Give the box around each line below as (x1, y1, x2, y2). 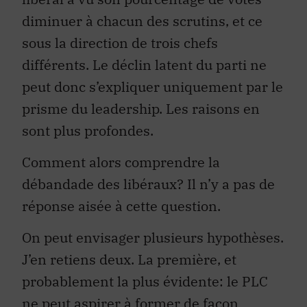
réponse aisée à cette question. (22, 196, 221, 215)
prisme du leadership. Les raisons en (22, 99, 260, 118)
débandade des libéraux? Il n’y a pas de (22, 174, 275, 193)
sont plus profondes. (22, 121, 153, 140)
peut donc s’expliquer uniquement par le (22, 77, 283, 96)
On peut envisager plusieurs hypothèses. (22, 228, 284, 247)
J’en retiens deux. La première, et (22, 250, 236, 269)
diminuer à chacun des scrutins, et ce (22, 11, 262, 30)
